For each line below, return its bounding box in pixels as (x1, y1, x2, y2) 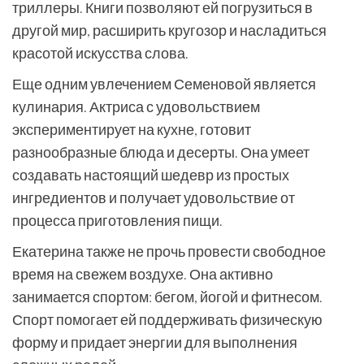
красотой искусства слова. (12, 44, 188, 62)
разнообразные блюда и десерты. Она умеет (12, 143, 310, 161)
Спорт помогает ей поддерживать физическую (12, 310, 323, 328)
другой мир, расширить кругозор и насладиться (12, 21, 327, 39)
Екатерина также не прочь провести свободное (12, 242, 326, 260)
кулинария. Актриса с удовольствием (12, 97, 260, 115)
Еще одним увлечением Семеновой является (12, 75, 316, 93)
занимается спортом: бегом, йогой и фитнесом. (12, 288, 323, 305)
